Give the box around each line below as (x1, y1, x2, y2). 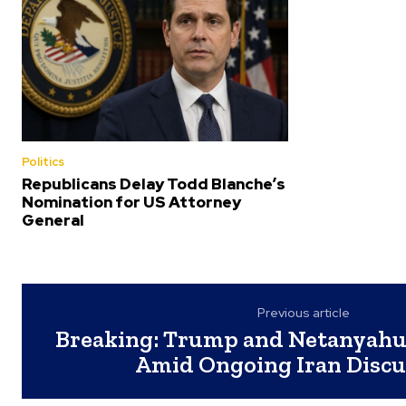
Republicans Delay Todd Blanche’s (22, 174, 285, 195)
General (22, 210, 84, 231)
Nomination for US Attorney (22, 192, 241, 213)
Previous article (257, 304, 351, 322)
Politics (22, 154, 64, 170)
